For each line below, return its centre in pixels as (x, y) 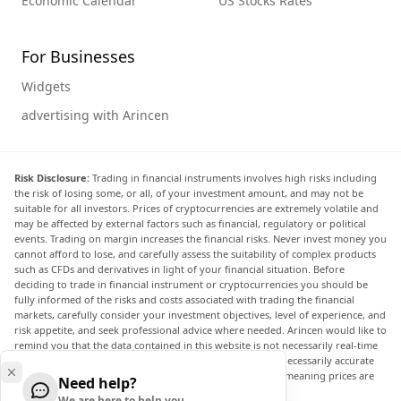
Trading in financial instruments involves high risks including (233, 177)
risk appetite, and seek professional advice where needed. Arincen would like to (200, 329)
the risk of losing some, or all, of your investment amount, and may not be (189, 192)
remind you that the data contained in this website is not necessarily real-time (196, 345)
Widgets (46, 86)
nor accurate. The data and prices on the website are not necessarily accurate (194, 360)
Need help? (98, 383)
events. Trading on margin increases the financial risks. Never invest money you (200, 238)
